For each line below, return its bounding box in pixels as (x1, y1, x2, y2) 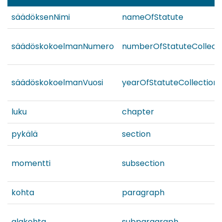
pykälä (11, 128, 38, 140)
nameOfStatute (122, 11, 183, 23)
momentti (11, 158, 51, 169)
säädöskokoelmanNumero (11, 41, 114, 53)
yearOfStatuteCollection (122, 77, 218, 89)
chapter (122, 106, 154, 118)
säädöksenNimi (11, 11, 70, 23)
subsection (122, 158, 165, 169)
